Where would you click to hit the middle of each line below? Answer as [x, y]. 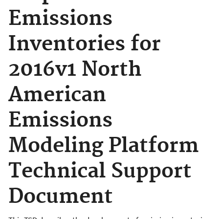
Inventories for [85, 44]
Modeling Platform [104, 146]
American [57, 95]
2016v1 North [75, 70]
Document [61, 197]
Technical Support [100, 172]
